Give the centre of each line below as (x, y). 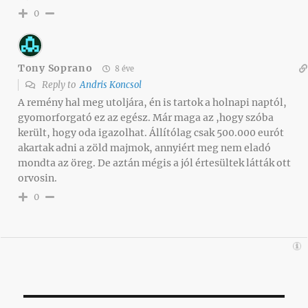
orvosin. (37, 178)
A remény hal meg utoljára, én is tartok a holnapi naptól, (152, 102)
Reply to (60, 85)
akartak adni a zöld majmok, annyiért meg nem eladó (144, 147)
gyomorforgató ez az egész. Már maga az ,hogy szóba (146, 117)
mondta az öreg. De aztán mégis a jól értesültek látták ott (154, 163)
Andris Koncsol (111, 85)
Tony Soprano (55, 68)
